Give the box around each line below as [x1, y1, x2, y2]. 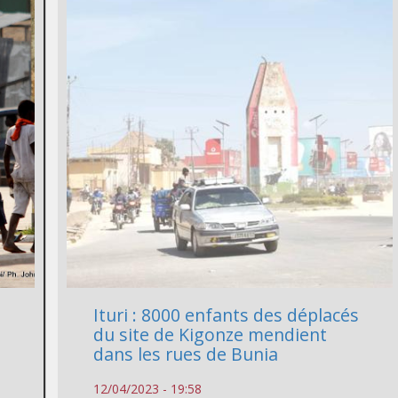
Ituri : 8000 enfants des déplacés [93, 302, 360, 327]
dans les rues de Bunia [93, 341, 279, 366]
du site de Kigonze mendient [93, 322, 328, 346]
